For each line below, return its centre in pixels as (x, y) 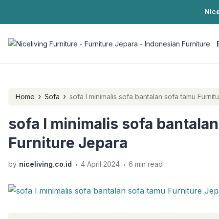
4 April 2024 (100, 164)
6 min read (146, 164)
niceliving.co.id (45, 164)
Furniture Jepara (68, 143)
